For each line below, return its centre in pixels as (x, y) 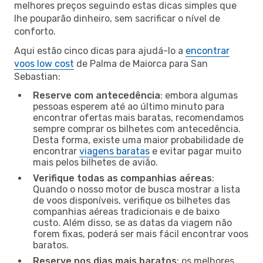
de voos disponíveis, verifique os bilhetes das (131, 200)
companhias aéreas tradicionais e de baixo (126, 211)
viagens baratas (114, 151)
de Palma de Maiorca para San (141, 63)
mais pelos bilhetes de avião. (95, 162)
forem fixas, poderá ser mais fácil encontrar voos (141, 234)
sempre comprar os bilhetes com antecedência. (137, 129)
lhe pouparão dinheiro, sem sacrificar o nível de (117, 18)
